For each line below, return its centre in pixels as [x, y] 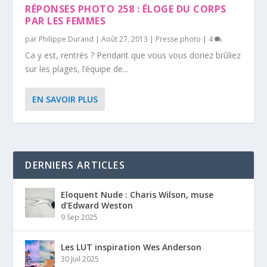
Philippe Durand [66, 39]
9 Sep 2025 [80, 217]
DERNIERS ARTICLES [75, 165]
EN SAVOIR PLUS [65, 99]
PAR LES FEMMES [66, 21]
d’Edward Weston [97, 205]
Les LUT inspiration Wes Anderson [131, 247]
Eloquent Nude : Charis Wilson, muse [137, 194]
